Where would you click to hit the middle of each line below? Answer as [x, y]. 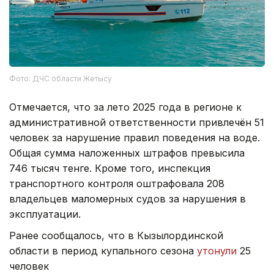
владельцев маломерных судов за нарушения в [128, 198]
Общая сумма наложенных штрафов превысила [127, 153]
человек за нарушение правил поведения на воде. [135, 137]
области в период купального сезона [103, 250]
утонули [217, 250]
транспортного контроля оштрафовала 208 [117, 183]
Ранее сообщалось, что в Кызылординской [116, 235]
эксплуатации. [45, 214]
